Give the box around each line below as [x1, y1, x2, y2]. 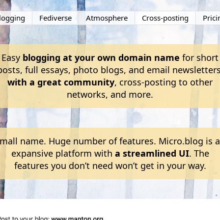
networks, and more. [67, 88, 153, 100]
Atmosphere [85, 13, 128, 23]
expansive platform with [11, 147, 115, 159]
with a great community [7, 76, 114, 88]
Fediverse [39, 13, 72, 23]
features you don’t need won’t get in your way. [14, 160, 206, 171]
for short [180, 52, 219, 63]
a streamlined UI [114, 147, 189, 159]
